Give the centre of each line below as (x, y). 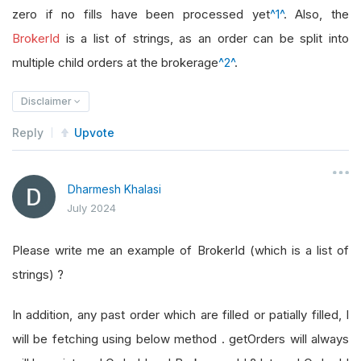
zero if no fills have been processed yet (141, 14)
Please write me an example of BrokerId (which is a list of (180, 250)
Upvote (94, 132)
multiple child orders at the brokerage (115, 62)
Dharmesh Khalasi (114, 189)
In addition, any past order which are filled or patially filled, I (180, 314)
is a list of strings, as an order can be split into (204, 38)
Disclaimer (48, 101)
